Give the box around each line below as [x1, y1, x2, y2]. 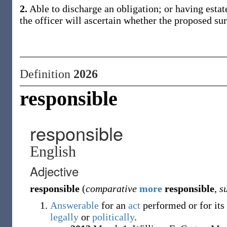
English [30, 143, 76, 160]
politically [92, 211, 134, 222]
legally [50, 211, 79, 222]
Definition [20, 67, 73, 81]
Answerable [50, 200, 99, 211]
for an [99, 200, 128, 211]
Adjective [30, 162, 79, 180]
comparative [86, 183, 137, 194]
